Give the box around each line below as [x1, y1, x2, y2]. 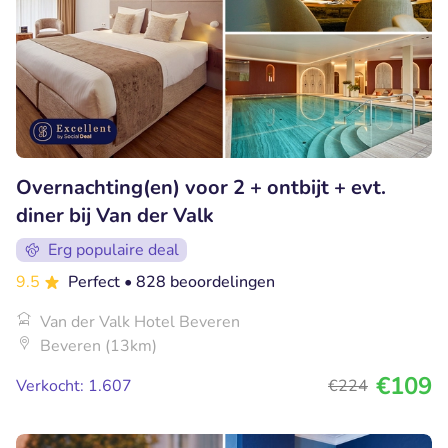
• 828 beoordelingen [124, 270, 275, 293]
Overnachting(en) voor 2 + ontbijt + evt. [16, 173, 386, 201]
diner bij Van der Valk [16, 201, 214, 229]
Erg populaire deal [48, 238, 179, 261]
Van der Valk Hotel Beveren [40, 310, 240, 333]
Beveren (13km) [40, 334, 157, 357]
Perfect [68, 270, 124, 293]
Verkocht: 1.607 [16, 374, 132, 397]
